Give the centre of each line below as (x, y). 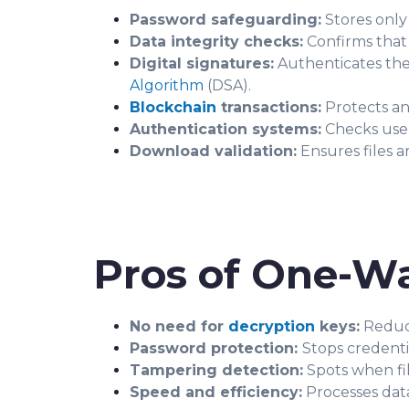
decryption (272, 326)
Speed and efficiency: (216, 392)
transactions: (269, 107)
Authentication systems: (225, 129)
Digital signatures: (202, 63)
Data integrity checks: (216, 42)
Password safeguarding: (225, 20)
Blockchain (173, 107)
